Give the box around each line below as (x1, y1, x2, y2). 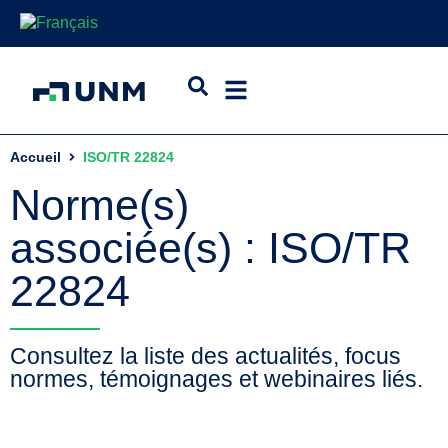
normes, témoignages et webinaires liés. (10, 366, 423, 392)
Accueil (10, 148, 61, 165)
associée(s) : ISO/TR (10, 224, 411, 272)
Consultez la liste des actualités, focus (10, 343, 401, 369)
